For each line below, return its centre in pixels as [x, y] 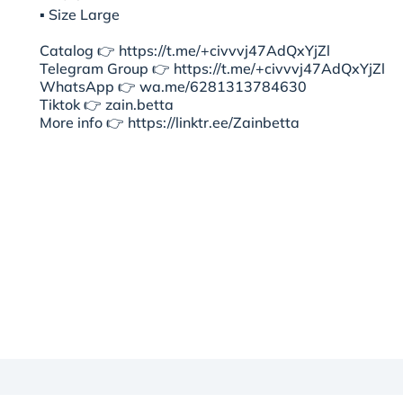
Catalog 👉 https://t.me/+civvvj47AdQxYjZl [185, 51]
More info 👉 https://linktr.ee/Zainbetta [170, 123]
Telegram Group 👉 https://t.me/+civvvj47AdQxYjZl [212, 69]
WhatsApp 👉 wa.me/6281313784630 [173, 87]
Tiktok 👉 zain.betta [107, 105]
